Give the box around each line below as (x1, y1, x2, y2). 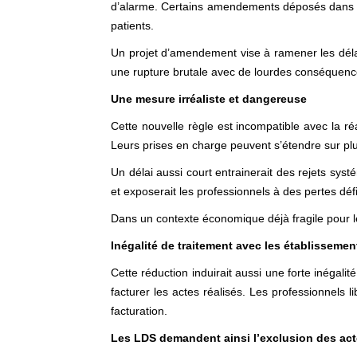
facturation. (111, 304, 167, 317)
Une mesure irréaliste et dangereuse (111, 92, 307, 105)
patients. (111, 19, 154, 32)
